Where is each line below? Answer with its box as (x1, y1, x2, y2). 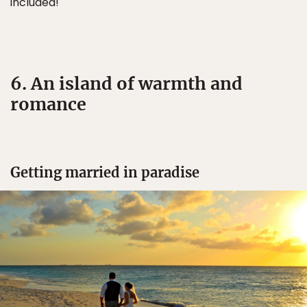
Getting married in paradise (10, 164, 199, 182)
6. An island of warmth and (10, 73, 243, 95)
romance (10, 93, 86, 116)
